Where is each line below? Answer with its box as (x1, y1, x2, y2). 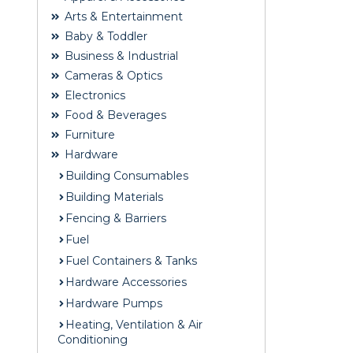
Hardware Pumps (65, 296, 162, 311)
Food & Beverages (61, 108, 166, 123)
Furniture (61, 128, 115, 143)
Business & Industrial (61, 49, 178, 64)
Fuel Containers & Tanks (65, 254, 197, 269)
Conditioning (58, 333, 128, 347)
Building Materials (65, 190, 163, 205)
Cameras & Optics (61, 69, 162, 84)
